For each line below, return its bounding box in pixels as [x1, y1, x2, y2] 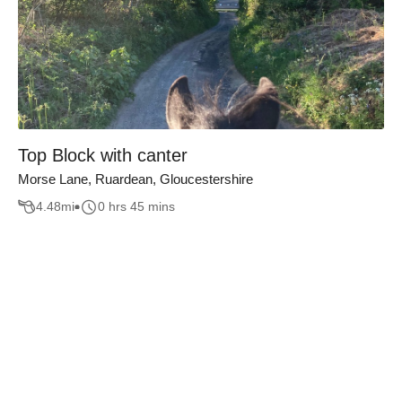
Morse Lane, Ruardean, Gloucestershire [18, 171, 253, 187]
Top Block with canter [18, 145, 188, 165]
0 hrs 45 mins [98, 199, 175, 214]
